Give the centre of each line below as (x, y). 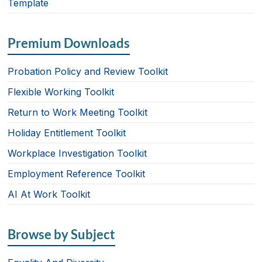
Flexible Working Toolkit (61, 92)
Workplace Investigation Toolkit (77, 153)
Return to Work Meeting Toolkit (78, 112)
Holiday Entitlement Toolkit (67, 132)
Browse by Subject (62, 234)
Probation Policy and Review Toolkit (88, 71)
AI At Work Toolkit (49, 194)
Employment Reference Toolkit (77, 173)
